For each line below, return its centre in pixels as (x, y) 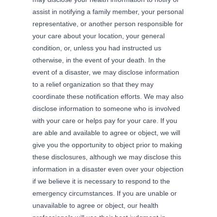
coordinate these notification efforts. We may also (108, 96)
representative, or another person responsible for (108, 23)
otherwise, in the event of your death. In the (99, 60)
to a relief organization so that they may (93, 84)
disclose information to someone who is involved (107, 108)
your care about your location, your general (99, 36)
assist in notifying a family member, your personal (108, 11)
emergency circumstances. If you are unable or (105, 193)
